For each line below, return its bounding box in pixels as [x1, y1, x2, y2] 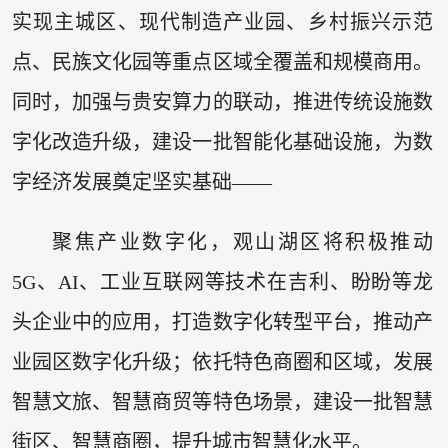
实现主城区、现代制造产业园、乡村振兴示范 [11, 11, 434, 34]
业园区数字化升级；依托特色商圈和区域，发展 [11, 350, 434, 373]
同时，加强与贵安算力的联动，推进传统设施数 [11, 91, 434, 114]
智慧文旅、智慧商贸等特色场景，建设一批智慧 [11, 390, 434, 413]
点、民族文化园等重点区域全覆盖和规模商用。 [11, 51, 434, 74]
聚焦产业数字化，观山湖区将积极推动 [51, 230, 434, 253]
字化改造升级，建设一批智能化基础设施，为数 [11, 131, 434, 154]
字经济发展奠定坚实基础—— [11, 171, 272, 194]
